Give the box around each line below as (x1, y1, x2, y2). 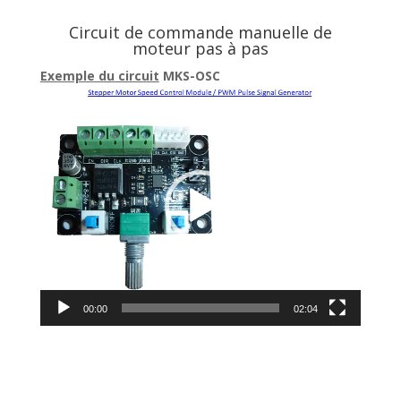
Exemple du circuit (39, 66, 159, 84)
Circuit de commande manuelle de (68, 21, 332, 43)
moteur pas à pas (132, 37, 269, 59)
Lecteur (38, 86, 83, 104)
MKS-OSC (158, 66, 220, 84)
